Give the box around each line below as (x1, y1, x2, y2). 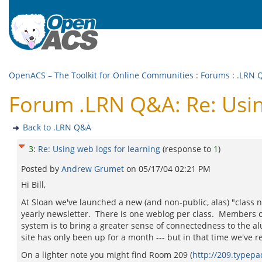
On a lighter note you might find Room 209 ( (21, 249, 192, 260)
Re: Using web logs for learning (38, 143, 160, 154)
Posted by (21, 163, 61, 174)
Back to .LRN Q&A (23, 122, 91, 133)
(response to (163, 143, 213, 154)
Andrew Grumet (61, 163, 126, 174)
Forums (201, 70, 230, 81)
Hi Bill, (21, 179, 46, 190)
